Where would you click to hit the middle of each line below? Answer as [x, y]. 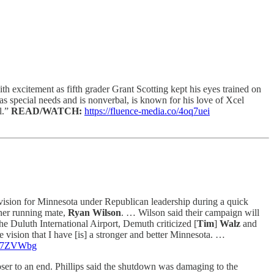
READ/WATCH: [48, 111]
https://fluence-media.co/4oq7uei [147, 111]
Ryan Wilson [94, 213]
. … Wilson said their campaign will [190, 213]
